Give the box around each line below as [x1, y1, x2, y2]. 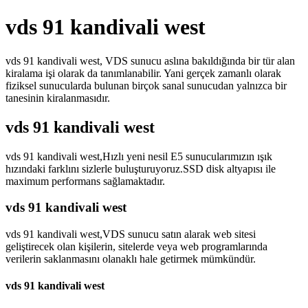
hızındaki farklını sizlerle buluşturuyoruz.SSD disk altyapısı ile [5, 162, 276, 175]
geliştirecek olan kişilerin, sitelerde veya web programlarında [5, 241, 267, 253]
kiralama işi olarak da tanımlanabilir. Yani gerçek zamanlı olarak [5, 67, 281, 79]
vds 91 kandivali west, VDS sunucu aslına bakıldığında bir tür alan [5, 54, 295, 67]
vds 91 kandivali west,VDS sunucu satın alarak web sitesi [5, 228, 256, 241]
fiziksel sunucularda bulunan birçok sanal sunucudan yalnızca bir [5, 79, 287, 91]
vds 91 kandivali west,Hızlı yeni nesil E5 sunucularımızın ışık [5, 150, 272, 162]
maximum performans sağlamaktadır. [5, 175, 165, 187]
